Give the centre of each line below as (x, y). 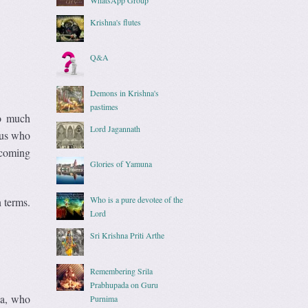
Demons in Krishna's (125, 92)
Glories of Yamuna (121, 164)
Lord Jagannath (115, 128)
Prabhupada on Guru (124, 284)
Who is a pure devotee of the (137, 199)
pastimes (104, 106)
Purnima (104, 298)
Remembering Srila (122, 271)
